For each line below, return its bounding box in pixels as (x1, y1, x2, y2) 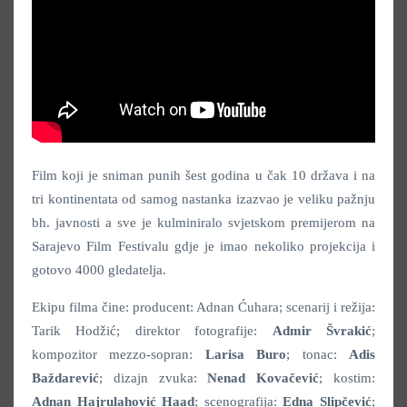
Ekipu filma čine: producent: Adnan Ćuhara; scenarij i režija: (32, 300, 375, 315)
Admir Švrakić (272, 323, 372, 339)
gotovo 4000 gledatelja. (32, 263, 166, 278)
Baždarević (32, 371, 99, 386)
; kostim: (319, 371, 376, 386)
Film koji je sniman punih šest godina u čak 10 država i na (32, 168, 375, 184)
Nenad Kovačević (207, 371, 320, 386)
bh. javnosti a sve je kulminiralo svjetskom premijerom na (32, 215, 375, 231)
